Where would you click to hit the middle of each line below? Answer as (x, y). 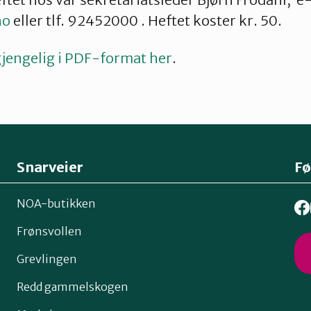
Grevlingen (47, 259)
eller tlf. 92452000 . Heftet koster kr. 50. (146, 20)
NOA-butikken (56, 203)
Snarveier (50, 167)
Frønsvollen (49, 231)
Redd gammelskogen (73, 286)
